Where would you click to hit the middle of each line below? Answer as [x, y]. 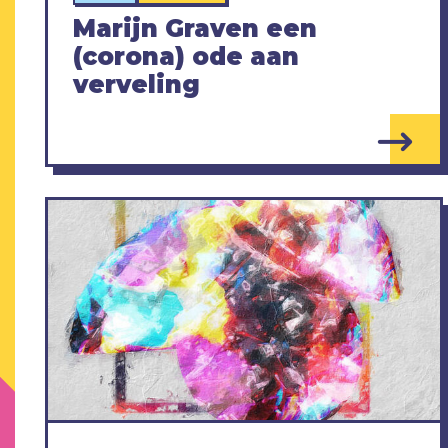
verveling [136, 84]
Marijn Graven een [195, 28]
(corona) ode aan [186, 56]
